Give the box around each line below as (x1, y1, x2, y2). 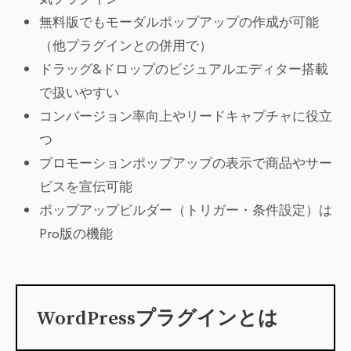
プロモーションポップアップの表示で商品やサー (39, 154, 332, 173)
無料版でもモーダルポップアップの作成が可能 (39, 13, 319, 32)
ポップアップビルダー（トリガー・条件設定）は (39, 201, 332, 220)
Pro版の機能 (39, 224, 113, 244)
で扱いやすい (39, 83, 119, 103)
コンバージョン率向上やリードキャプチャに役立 (39, 107, 332, 126)
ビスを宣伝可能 (39, 177, 132, 197)
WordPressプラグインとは (36, 306, 278, 331)
